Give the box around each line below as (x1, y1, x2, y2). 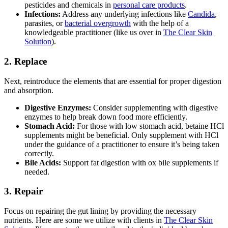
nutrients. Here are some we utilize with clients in (4, 216, 164, 225)
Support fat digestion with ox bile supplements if (61, 158, 218, 167)
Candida (188, 10, 215, 19)
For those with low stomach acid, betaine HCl (75, 121, 224, 130)
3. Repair (4, 186, 43, 197)
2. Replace (4, 56, 47, 67)
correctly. (24, 149, 54, 158)
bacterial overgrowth (65, 19, 131, 28)
